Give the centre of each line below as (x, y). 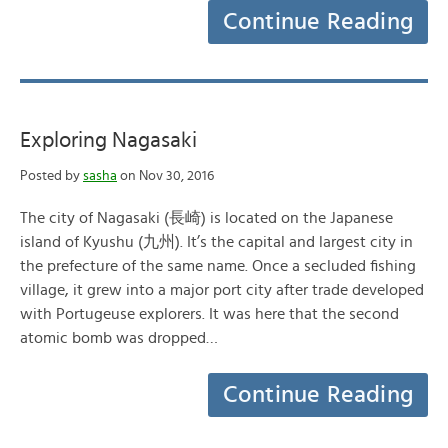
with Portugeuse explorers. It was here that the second (209, 314)
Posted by (51, 176)
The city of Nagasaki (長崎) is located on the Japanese (206, 218)
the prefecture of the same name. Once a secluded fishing (218, 266)
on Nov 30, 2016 (165, 176)
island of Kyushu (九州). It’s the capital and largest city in (216, 242)
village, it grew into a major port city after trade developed (222, 290)
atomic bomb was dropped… (119, 338)
